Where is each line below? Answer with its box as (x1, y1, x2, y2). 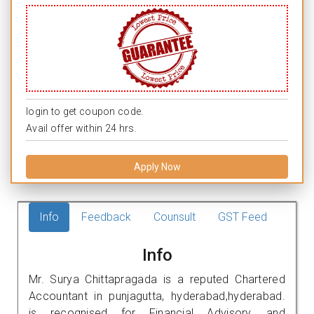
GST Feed (218, 210, 267, 224)
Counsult (153, 210, 196, 224)
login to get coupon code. (26, 105, 144, 117)
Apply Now (133, 161, 181, 172)
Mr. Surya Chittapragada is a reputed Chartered (29, 272, 285, 286)
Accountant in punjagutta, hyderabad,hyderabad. (29, 289, 285, 303)
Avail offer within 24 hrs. (26, 122, 137, 134)
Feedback (81, 210, 131, 224)
